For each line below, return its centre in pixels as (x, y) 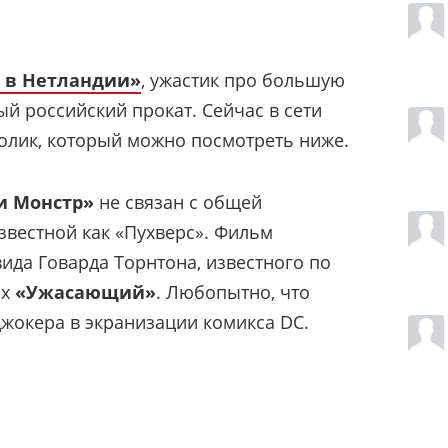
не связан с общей (178, 201)
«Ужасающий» (85, 291)
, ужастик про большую (243, 79)
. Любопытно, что (233, 291)
